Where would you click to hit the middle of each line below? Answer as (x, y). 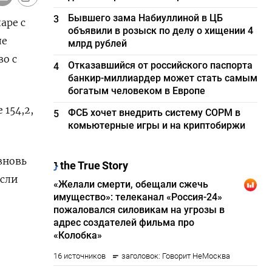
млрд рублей (98, 43)
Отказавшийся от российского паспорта (161, 65)
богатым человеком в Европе (137, 91)
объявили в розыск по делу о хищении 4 (161, 31)
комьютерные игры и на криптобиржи (157, 125)
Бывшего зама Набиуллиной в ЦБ (146, 18)
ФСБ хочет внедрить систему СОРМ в (155, 113)
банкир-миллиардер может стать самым (163, 78)
